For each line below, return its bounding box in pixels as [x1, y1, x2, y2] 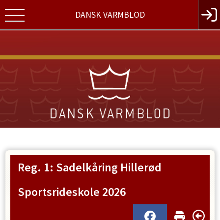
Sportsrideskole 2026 [18, 184, 126, 199]
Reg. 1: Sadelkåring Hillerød [18, 160, 162, 175]
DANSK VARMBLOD [75, 9, 145, 20]
